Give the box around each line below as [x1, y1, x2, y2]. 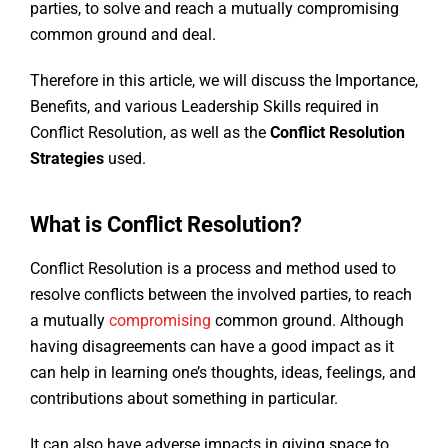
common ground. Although [211, 311, 404, 331]
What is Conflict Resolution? [30, 212, 302, 238]
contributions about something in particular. [30, 389, 342, 409]
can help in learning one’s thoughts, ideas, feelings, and [30, 363, 416, 383]
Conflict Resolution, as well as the [30, 123, 270, 143]
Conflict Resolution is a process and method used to [30, 259, 396, 279]
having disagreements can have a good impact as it [30, 337, 394, 357]
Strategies [30, 149, 104, 169]
